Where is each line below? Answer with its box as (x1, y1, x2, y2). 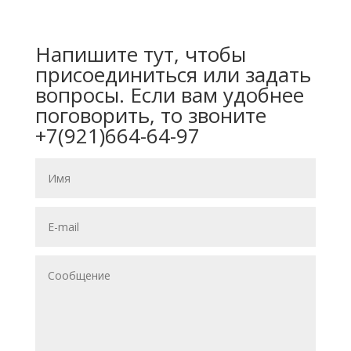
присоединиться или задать (34, 60, 311, 89)
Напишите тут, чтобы (34, 40, 246, 68)
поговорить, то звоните (34, 101, 266, 129)
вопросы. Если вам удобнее (34, 81, 304, 109)
